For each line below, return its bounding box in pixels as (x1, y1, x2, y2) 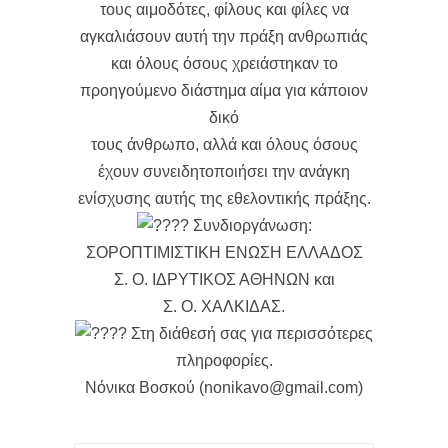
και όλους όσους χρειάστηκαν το (110, 55, 338, 73)
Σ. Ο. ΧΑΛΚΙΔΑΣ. (163, 298, 285, 316)
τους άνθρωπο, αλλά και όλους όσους (90, 136, 358, 154)
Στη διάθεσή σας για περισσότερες (127, 325, 373, 343)
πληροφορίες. (175, 352, 273, 370)
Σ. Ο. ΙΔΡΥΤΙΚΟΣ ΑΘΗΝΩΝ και (113, 271, 335, 289)
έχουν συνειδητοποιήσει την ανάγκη (98, 163, 350, 181)
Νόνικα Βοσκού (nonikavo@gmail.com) (85, 379, 363, 397)
